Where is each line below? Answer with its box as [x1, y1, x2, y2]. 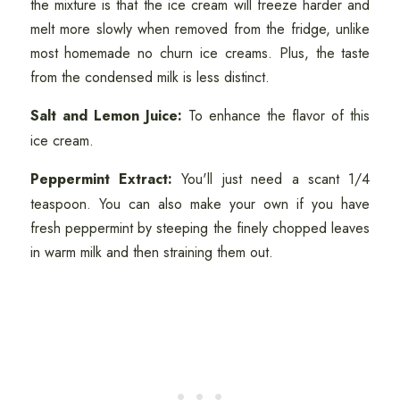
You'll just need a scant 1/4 [172, 169, 371, 190]
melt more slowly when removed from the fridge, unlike [29, 19, 371, 40]
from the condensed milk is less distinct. [29, 67, 274, 88]
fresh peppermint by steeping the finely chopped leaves [29, 218, 371, 239]
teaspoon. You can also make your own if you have [29, 194, 371, 215]
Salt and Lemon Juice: [29, 105, 182, 127]
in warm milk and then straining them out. [29, 242, 278, 263]
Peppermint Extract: [29, 169, 172, 190]
